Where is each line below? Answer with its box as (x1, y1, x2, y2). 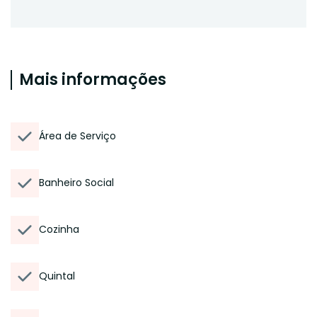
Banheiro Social (39, 175, 114, 190)
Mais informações (19, 69, 166, 91)
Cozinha (39, 222, 79, 236)
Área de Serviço (39, 129, 116, 143)
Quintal (39, 269, 75, 283)
